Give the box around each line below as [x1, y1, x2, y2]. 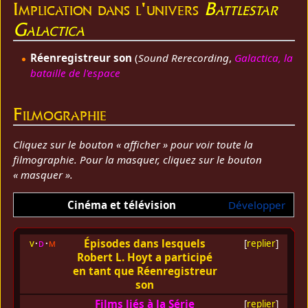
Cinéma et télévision [67, 197, 177, 212]
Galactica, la [234, 51, 293, 65]
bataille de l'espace [30, 66, 120, 80]
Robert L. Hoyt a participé [77, 250, 213, 265]
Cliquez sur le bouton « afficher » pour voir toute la [13, 137, 254, 151]
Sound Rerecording [137, 51, 229, 65]
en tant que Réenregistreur [72, 264, 217, 278]
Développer [228, 197, 285, 212]
